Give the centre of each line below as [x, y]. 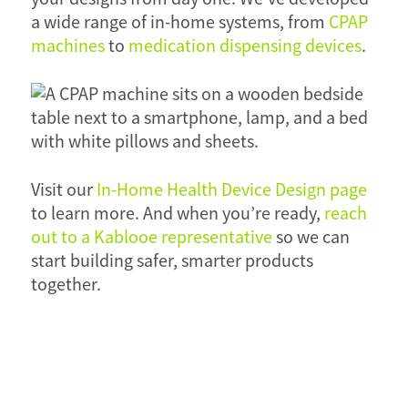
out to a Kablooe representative [151, 238]
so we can [311, 238]
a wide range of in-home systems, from [179, 23]
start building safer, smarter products [172, 261]
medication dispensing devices [245, 46]
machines [67, 46]
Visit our [63, 190]
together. [66, 285]
